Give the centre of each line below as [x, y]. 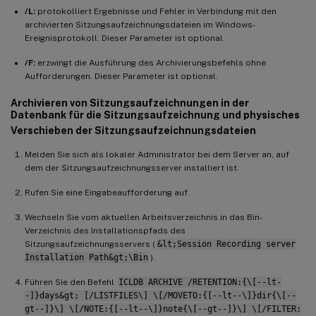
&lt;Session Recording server [226, 244]
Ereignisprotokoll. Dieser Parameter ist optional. [125, 38]
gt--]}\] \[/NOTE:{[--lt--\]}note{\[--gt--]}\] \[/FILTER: [163, 309]
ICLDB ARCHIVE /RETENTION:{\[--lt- [200, 282]
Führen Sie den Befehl [71, 282]
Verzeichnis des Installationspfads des [105, 230]
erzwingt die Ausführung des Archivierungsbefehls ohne [151, 62]
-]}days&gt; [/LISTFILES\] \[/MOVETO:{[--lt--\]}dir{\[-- [160, 295]
